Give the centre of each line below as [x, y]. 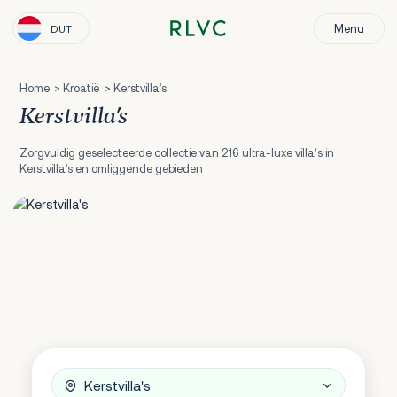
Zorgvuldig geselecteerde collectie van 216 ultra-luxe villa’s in [176, 152]
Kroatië [82, 87]
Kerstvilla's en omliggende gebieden [111, 168]
